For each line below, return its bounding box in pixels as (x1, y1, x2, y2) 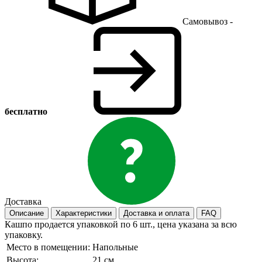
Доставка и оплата (123, 209, 189, 218)
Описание (9, 209, 44, 218)
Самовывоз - (180, 16, 233, 27)
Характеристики (56, 209, 112, 218)
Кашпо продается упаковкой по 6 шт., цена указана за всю (5, 219, 237, 230)
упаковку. (5, 230, 43, 240)
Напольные (92, 242, 138, 253)
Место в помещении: (6, 242, 90, 253)
